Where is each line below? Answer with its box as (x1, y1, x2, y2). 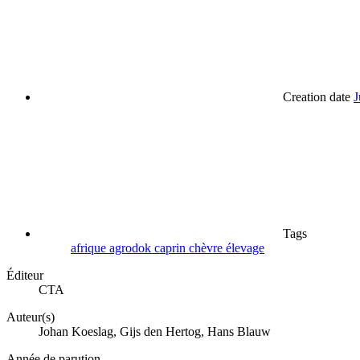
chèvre (189, 241, 226, 256)
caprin (154, 241, 189, 256)
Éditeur (6, 268, 43, 283)
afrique (71, 241, 109, 256)
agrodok (109, 241, 154, 256)
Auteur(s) (6, 310, 55, 325)
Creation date (283, 90, 350, 104)
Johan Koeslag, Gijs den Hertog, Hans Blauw (39, 325, 271, 339)
